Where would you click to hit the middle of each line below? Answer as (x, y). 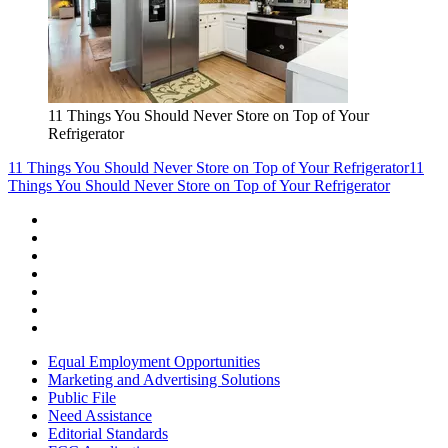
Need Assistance (100, 415)
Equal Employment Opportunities (154, 361)
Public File (82, 397)
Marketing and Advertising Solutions (164, 379)
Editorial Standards (108, 433)
